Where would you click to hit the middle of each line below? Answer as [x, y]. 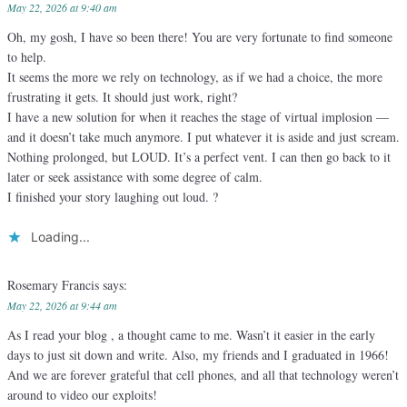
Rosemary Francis [55, 285]
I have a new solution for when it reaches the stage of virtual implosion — [198, 117]
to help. [27, 57]
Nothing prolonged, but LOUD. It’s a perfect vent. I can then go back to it [199, 157]
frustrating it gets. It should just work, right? [122, 97]
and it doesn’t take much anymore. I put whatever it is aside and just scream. [203, 137]
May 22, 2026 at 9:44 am [62, 306]
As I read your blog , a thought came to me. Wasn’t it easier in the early [191, 335]
